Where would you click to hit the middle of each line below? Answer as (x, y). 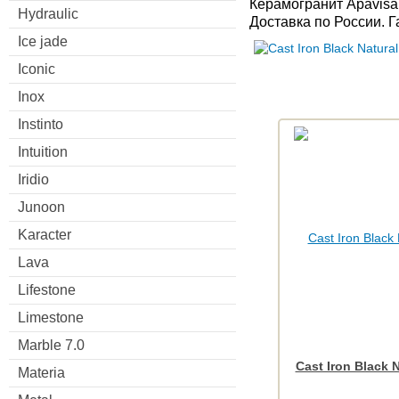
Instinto (41, 124)
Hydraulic (48, 13)
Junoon (41, 207)
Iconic (37, 69)
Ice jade (43, 41)
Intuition (43, 151)
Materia (41, 372)
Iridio (33, 179)
